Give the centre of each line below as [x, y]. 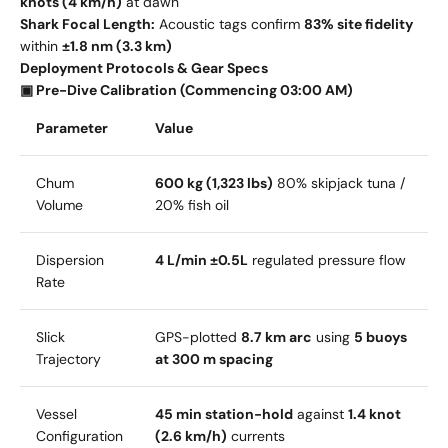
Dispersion [70, 259]
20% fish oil [192, 204]
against [320, 413]
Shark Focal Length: [87, 23]
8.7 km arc [276, 336]
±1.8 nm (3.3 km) [117, 45]
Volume [59, 204]
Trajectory [68, 358]
